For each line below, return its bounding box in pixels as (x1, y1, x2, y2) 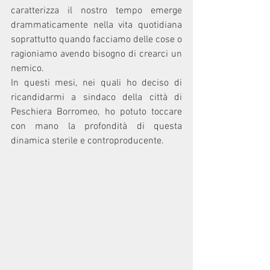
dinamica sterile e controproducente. (11, 135, 164, 147)
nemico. (11, 63, 44, 75)
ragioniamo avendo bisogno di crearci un (11, 48, 182, 60)
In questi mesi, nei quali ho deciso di (11, 77, 182, 89)
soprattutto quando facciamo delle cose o (11, 34, 182, 46)
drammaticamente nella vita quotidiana (11, 19, 182, 31)
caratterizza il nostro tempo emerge (11, 5, 182, 17)
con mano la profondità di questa (11, 121, 182, 133)
